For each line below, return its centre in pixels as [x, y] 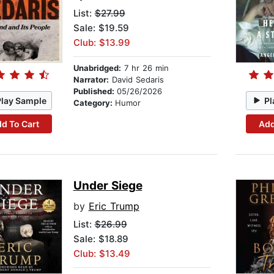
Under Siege [108, 186]
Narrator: [91, 80]
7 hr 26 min [145, 68]
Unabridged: [97, 68]
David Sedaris [136, 80]
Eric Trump [114, 206]
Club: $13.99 [102, 43]
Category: [94, 103]
